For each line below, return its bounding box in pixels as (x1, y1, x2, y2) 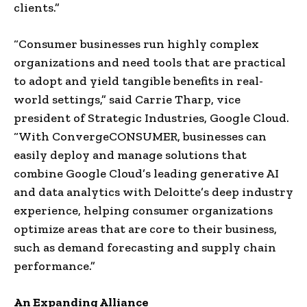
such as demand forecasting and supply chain (14, 239, 276, 255)
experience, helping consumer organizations (14, 202, 273, 218)
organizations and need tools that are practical (14, 54, 286, 70)
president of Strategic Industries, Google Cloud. (14, 110, 289, 125)
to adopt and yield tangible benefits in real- (14, 73, 263, 88)
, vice (211, 91, 241, 107)
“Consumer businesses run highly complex (14, 36, 259, 51)
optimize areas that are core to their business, (14, 221, 277, 236)
